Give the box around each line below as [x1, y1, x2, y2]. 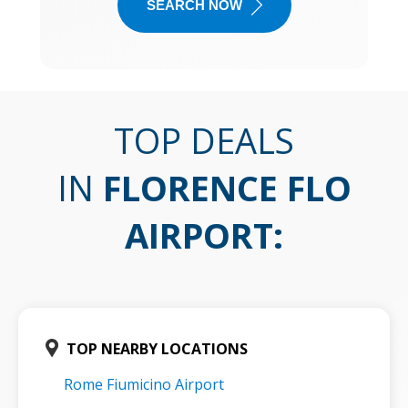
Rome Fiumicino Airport [64, 373, 224, 394]
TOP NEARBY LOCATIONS [66, 338, 248, 359]
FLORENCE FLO [102, 163, 352, 211]
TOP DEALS [114, 116, 294, 164]
